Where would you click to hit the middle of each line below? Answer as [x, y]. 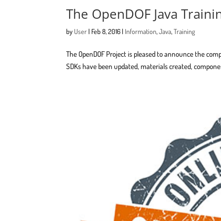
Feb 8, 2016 [106, 31]
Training [184, 31]
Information [141, 31]
